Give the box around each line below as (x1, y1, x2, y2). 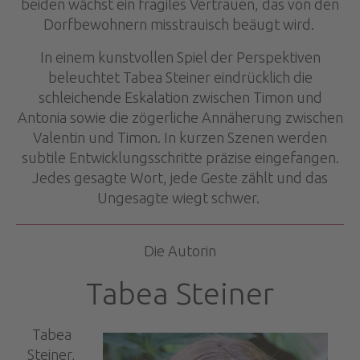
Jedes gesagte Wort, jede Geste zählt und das (32, 170, 328, 186)
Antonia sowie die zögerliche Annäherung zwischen (17, 109, 343, 126)
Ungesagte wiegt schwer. (97, 190, 263, 207)
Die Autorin (144, 243, 216, 260)
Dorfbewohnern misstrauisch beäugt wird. (43, 16, 317, 33)
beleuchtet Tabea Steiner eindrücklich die (47, 69, 313, 86)
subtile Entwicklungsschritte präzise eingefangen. (21, 149, 339, 166)
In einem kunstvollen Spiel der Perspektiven (39, 49, 321, 66)
